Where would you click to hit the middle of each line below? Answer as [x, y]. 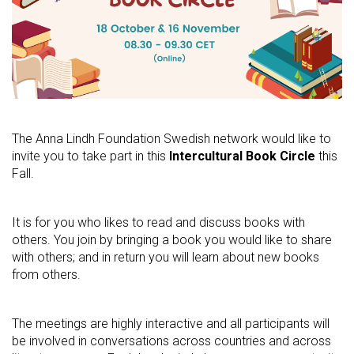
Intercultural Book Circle [242, 156]
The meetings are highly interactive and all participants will [171, 324]
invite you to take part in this [90, 156]
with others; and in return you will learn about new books [166, 258]
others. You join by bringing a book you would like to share [172, 240]
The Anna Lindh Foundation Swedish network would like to [171, 139]
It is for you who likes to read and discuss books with [158, 223]
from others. [46, 275]
